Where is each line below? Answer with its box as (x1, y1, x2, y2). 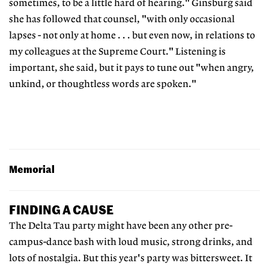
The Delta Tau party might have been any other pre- (9, 220, 232, 231)
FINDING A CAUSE (9, 202, 113, 217)
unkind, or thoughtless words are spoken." (9, 79, 196, 89)
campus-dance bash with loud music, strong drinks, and (9, 237, 253, 247)
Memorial (9, 163, 55, 175)
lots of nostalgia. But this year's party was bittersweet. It (9, 253, 252, 264)
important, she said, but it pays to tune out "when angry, (9, 62, 254, 73)
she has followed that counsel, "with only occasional (9, 14, 235, 25)
